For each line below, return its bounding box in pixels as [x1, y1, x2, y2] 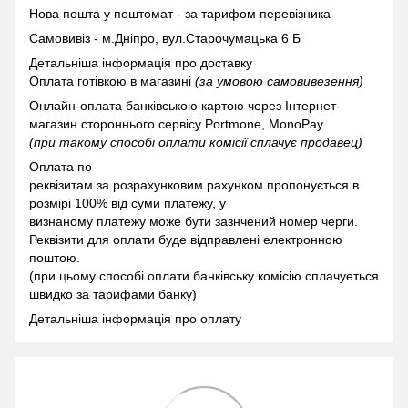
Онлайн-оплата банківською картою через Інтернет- [29, 98, 341, 114]
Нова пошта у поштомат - [29, 6, 185, 22]
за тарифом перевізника [185, 6, 331, 22]
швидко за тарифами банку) [29, 287, 197, 302]
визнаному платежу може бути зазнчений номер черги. [29, 214, 358, 229]
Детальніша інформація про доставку [29, 56, 252, 71]
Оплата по [29, 159, 92, 175]
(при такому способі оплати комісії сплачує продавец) [29, 135, 362, 150]
